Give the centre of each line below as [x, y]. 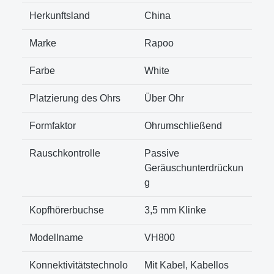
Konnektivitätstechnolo [79, 265]
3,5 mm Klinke [175, 210]
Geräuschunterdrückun [194, 168]
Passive [162, 153]
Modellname [56, 237]
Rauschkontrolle [65, 153]
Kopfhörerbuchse [67, 210]
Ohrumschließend [183, 125]
